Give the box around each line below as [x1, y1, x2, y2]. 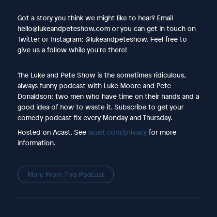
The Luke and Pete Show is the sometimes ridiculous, [17, 70, 186, 79]
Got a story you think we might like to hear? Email [17, 13, 173, 22]
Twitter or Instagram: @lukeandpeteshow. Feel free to [17, 34, 187, 44]
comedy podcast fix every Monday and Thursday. [17, 112, 172, 122]
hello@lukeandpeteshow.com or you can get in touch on [17, 23, 196, 33]
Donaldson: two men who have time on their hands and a [17, 91, 199, 101]
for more [146, 127, 176, 137]
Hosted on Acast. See [17, 127, 88, 137]
